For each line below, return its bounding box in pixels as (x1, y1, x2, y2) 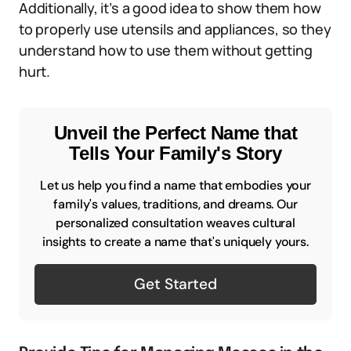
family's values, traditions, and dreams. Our (53, 196, 298, 213)
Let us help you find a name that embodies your (40, 177, 311, 194)
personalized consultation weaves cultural (56, 215, 295, 232)
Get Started (134, 274, 217, 295)
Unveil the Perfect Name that (53, 122, 298, 144)
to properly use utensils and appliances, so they (19, 20, 331, 39)
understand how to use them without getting (19, 41, 313, 60)
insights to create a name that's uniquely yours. (42, 233, 309, 251)
